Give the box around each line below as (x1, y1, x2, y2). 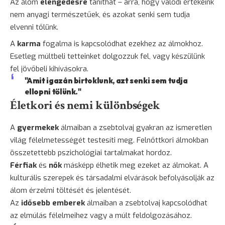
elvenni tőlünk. (10, 22, 58, 32)
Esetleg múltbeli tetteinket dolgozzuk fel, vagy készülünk (10, 51, 205, 61)
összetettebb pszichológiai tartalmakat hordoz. (10, 147, 172, 158)
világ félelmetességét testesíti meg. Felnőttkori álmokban (10, 135, 208, 145)
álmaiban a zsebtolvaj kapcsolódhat (85, 197, 207, 208)
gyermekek (17, 122, 59, 133)
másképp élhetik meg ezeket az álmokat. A (62, 160, 208, 170)
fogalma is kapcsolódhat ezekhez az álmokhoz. (41, 38, 203, 49)
